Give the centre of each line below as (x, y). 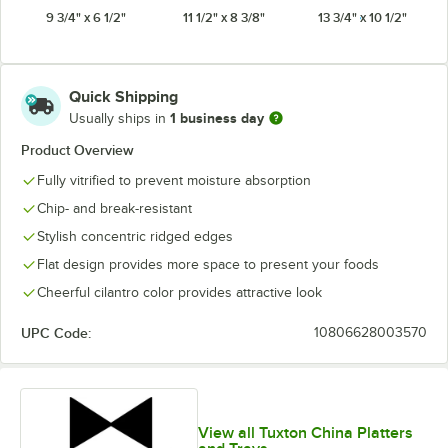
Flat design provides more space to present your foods (208, 264)
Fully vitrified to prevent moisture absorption (174, 180)
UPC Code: (56, 333)
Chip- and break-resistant (114, 208)
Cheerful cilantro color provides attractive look (179, 292)
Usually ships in (119, 118)
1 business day (217, 117)
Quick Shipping (123, 97)
